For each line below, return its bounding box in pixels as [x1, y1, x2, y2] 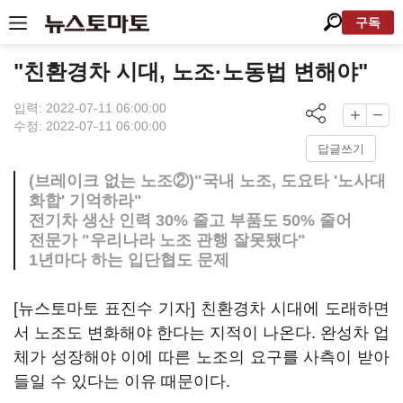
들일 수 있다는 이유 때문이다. [13, 372, 230, 390]
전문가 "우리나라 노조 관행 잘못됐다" [29, 231, 306, 249]
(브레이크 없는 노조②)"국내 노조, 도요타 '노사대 [29, 172, 386, 190]
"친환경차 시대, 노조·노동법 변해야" [13, 59, 368, 84]
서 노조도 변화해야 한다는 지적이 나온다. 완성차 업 [13, 324, 390, 342]
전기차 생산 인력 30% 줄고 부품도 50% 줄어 [29, 211, 352, 229]
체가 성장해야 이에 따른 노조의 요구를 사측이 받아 [13, 348, 390, 366]
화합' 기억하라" [29, 192, 142, 210]
